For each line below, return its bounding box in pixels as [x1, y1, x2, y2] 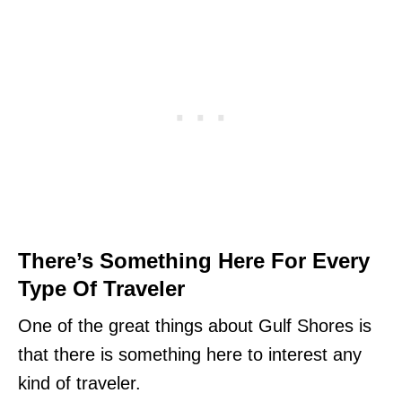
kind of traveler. [18, 372, 146, 393]
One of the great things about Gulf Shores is [18, 315, 371, 336]
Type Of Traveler [18, 275, 185, 301]
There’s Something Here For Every [18, 248, 370, 273]
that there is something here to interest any [18, 344, 362, 364]
